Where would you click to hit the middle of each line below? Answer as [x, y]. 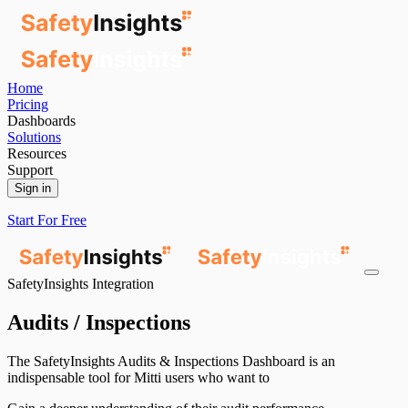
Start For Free [47, 220]
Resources [37, 153]
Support [30, 170]
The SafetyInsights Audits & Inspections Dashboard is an [171, 361]
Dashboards [41, 121]
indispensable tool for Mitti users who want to [138, 377]
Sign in [33, 188]
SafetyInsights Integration [81, 284]
